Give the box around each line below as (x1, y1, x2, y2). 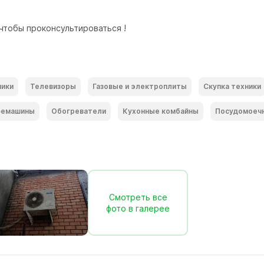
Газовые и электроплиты (93, 82, 187, 91)
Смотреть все (108, 192, 167, 202)
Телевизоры (30, 82, 76, 91)
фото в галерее (106, 203, 170, 213)
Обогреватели (51, 107, 106, 115)
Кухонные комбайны (123, 107, 199, 115)
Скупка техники (203, 82, 261, 91)
